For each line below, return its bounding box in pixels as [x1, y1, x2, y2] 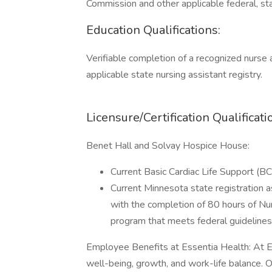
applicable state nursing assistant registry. [86, 68, 262, 81]
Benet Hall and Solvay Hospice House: [86, 139, 250, 152]
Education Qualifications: [86, 22, 220, 38]
